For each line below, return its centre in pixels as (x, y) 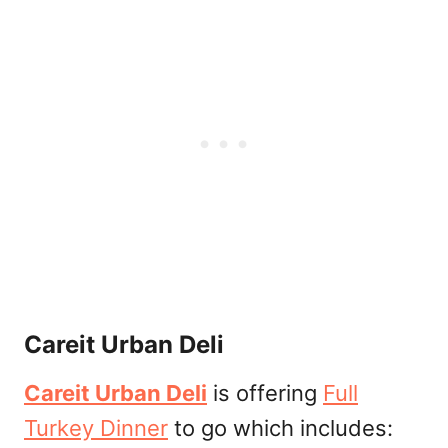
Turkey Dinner (96, 428)
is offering (265, 393)
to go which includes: (280, 428)
